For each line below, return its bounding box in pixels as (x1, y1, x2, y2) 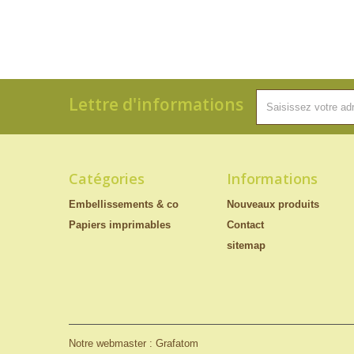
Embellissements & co (69, 198, 179, 210)
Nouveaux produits (227, 198, 319, 210)
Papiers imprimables (69, 219, 171, 231)
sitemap (227, 239, 265, 251)
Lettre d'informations (69, 93, 243, 115)
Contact (227, 219, 264, 231)
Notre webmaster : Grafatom (69, 337, 198, 349)
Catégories (69, 169, 145, 188)
